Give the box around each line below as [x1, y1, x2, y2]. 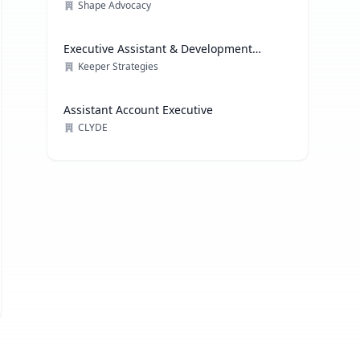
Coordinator [63, 57, 129, 72]
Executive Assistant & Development [63, 41, 253, 56]
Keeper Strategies [78, 59, 159, 73]
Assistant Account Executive [63, 102, 214, 117]
